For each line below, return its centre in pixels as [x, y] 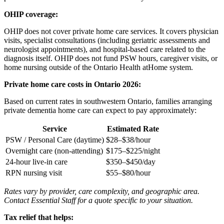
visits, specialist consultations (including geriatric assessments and [107, 40]
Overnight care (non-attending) [54, 151]
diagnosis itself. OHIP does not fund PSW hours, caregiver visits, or [111, 58]
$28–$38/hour [128, 140]
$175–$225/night [133, 151]
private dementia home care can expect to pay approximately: [100, 110]
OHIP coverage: [31, 14]
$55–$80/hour [128, 173]
